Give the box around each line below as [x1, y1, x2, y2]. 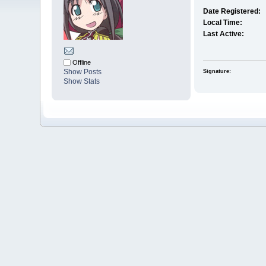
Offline [71, 59, 91, 66]
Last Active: [202, 30, 244, 39]
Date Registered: [202, 7, 261, 16]
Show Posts [64, 68, 102, 77]
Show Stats [64, 77, 100, 86]
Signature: [202, 68, 231, 74]
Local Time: [202, 18, 242, 27]
